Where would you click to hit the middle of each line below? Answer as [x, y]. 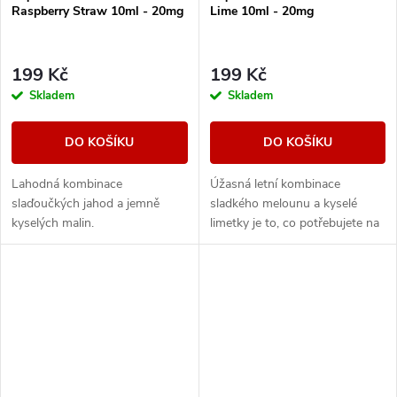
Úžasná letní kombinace [275, 183]
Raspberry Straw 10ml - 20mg [97, 12]
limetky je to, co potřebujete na [294, 222]
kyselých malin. [53, 222]
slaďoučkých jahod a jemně [86, 203]
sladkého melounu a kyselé [283, 203]
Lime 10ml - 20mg [261, 12]
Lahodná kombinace [67, 183]
